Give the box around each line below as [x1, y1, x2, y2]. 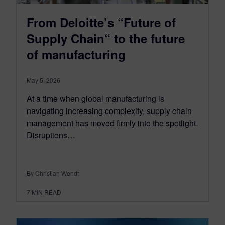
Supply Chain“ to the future [27, 29, 185, 47]
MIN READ [32, 187, 61, 196]
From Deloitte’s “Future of [27, 13, 176, 31]
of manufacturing [27, 45, 126, 63]
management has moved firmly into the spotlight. [27, 117, 198, 129]
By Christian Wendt [27, 168, 79, 177]
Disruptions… [27, 129, 75, 141]
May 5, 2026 [27, 75, 60, 84]
